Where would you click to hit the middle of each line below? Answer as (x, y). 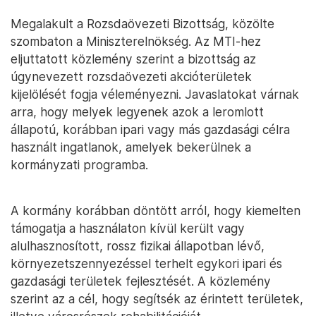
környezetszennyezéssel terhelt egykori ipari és (146, 263)
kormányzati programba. (79, 165)
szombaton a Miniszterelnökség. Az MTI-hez (136, 41)
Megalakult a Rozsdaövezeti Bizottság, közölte (142, 24)
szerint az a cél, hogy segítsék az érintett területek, (157, 299)
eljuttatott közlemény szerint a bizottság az (133, 59)
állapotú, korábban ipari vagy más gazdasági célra (150, 129)
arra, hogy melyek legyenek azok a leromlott (137, 112)
